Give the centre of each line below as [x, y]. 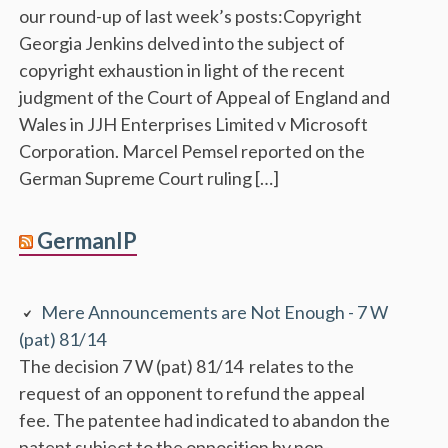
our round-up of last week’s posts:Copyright [191, 15]
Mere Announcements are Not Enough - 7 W [215, 311]
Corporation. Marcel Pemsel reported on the [192, 150]
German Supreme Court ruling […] [149, 177]
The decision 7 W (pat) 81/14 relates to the [187, 365]
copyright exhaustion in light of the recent [182, 69]
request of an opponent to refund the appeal [192, 392]
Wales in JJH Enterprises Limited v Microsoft [194, 123]
